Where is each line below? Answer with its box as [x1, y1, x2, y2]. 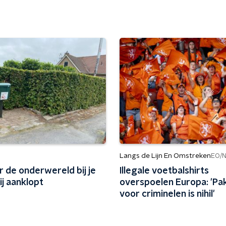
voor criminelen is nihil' [119, 190, 215, 199]
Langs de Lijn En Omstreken [119, 152, 211, 159]
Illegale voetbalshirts [119, 166, 209, 176]
